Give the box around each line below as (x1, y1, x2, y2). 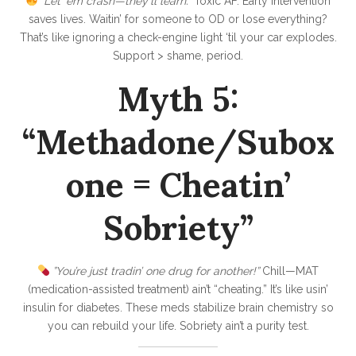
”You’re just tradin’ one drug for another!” (52, 265, 260, 278)
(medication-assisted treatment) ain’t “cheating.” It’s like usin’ (28, 283, 328, 296)
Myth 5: (117, 78, 239, 122)
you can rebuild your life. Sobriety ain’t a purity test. (47, 319, 309, 333)
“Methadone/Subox (21, 121, 335, 164)
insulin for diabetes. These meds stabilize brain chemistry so (22, 301, 334, 315)
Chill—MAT (259, 265, 319, 278)
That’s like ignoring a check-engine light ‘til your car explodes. (19, 31, 337, 44)
